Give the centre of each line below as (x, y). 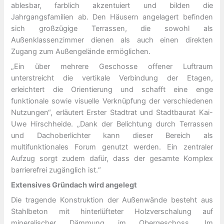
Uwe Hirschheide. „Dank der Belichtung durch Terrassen (112, 124)
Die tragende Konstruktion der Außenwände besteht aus (112, 200)
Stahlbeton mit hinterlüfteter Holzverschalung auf (112, 212)
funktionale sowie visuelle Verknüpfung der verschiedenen (112, 101)
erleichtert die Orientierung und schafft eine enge (112, 89)
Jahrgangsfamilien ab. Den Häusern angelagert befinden (112, 17)
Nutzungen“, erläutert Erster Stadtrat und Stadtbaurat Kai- (112, 112)
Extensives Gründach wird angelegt (74, 185)
